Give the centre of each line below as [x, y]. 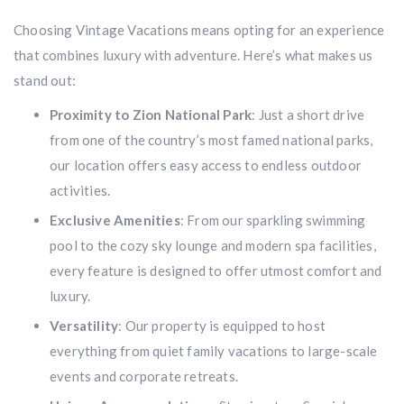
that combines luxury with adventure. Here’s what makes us [193, 55]
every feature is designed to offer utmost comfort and [216, 271]
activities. [80, 190]
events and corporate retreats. [144, 376]
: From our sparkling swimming [273, 220]
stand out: [45, 80]
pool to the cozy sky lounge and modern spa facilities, [213, 245]
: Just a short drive [308, 115]
